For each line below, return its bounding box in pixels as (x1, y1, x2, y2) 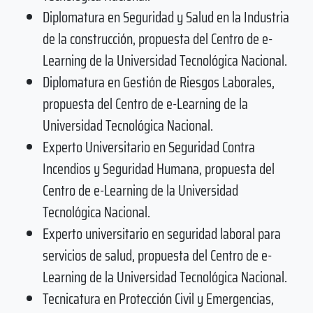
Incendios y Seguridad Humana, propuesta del (42, 156, 275, 180)
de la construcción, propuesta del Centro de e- (42, 27, 272, 50)
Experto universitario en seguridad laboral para (42, 221, 281, 245)
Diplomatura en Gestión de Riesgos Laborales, (42, 70, 275, 94)
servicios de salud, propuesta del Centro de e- (42, 243, 272, 267)
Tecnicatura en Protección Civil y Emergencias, (42, 286, 274, 310)
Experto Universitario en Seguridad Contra (42, 135, 255, 159)
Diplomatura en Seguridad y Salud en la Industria (42, 5, 289, 29)
